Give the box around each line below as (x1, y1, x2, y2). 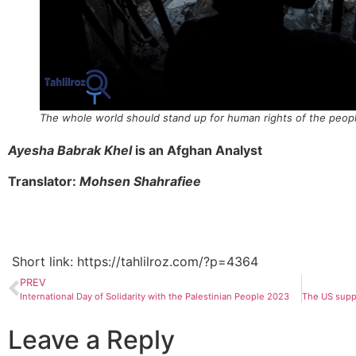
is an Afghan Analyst (132, 142, 262, 159)
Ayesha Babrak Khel (8, 142, 132, 159)
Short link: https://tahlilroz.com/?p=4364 (12, 253, 258, 270)
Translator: (8, 172, 79, 189)
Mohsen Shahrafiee (79, 172, 201, 189)
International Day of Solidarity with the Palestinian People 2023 (20, 291, 289, 303)
